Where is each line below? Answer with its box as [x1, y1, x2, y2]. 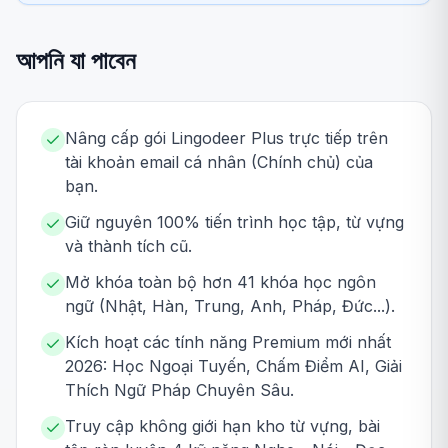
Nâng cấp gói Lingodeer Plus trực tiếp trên [65, 128, 388, 148]
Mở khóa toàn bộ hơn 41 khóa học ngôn [65, 272, 376, 292]
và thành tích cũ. [65, 236, 192, 256]
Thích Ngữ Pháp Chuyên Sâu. [65, 380, 294, 400]
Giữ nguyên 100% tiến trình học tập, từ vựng [65, 212, 404, 232]
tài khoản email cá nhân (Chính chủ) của [65, 152, 373, 172]
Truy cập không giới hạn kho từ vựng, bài [65, 416, 380, 436]
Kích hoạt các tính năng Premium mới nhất [65, 332, 391, 352]
